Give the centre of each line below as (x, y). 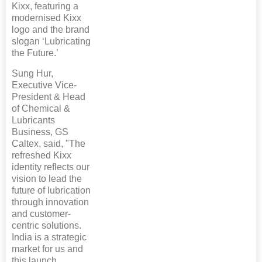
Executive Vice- (44, 85)
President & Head (49, 97)
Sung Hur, (32, 74)
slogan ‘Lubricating (51, 42)
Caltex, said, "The (49, 144)
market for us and (47, 249)
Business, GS (40, 132)
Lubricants (33, 120)
